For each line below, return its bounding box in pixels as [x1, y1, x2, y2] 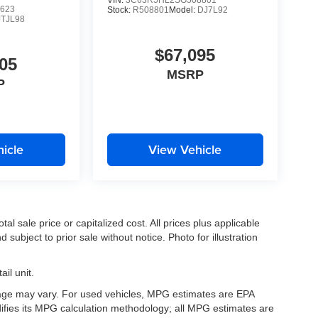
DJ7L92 [197, 5, 228, 16]
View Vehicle [148, 141, 222, 159]
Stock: [106, 5, 133, 16]
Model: [168, 5, 197, 16]
